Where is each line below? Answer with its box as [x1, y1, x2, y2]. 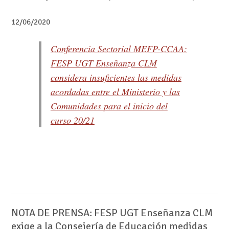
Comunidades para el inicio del [50, 99, 168, 112]
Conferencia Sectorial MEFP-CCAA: [50, 42, 187, 55]
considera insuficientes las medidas [50, 71, 181, 83]
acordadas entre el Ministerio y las [50, 85, 180, 98]
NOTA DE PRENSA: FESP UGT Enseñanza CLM [11, 206, 213, 219]
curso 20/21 [50, 113, 95, 126]
